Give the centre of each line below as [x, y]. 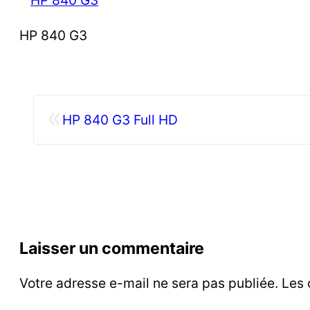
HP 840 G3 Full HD [120, 119]
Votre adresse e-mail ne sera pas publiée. [149, 283]
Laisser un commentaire [112, 249]
